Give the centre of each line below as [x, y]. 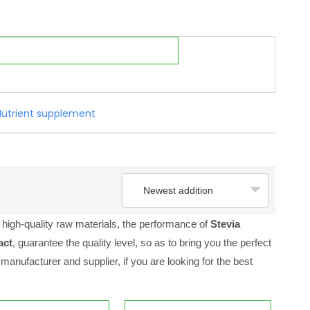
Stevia [225, 224]
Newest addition [178, 190]
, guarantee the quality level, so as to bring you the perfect [142, 243]
